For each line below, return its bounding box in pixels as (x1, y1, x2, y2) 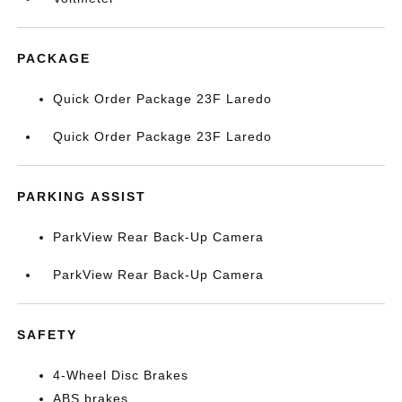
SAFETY (17, 328, 78, 342)
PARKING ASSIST (17, 189, 147, 204)
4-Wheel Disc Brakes (53, 368, 189, 382)
